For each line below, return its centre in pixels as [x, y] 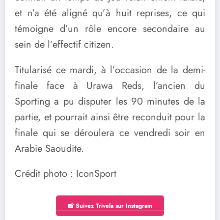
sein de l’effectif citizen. [64, 45]
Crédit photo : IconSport [66, 173]
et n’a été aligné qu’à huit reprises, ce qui [110, 13]
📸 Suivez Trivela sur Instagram [110, 206]
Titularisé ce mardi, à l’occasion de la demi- [110, 70]
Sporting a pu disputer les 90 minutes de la [110, 101]
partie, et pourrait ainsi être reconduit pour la [110, 117]
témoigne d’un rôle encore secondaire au [110, 29]
